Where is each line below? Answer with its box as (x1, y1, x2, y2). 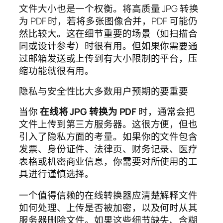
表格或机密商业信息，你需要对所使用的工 (19, 154, 198, 168)
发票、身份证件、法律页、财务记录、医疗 (19, 142, 198, 155)
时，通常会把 (136, 105, 195, 118)
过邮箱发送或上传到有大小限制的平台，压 (19, 51, 198, 65)
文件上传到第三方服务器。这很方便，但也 (19, 117, 198, 130)
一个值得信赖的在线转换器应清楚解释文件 (19, 189, 198, 202)
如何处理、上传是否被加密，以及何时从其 (19, 201, 198, 215)
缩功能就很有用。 (19, 64, 95, 77)
